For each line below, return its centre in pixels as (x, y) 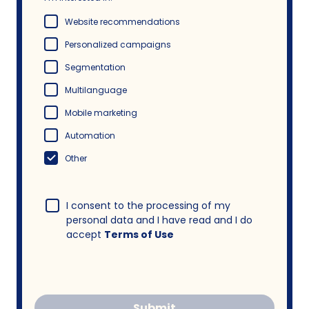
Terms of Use (139, 235)
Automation (90, 136)
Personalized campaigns (118, 45)
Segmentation (95, 68)
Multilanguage (96, 90)
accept (85, 235)
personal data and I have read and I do (159, 220)
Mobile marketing (101, 113)
